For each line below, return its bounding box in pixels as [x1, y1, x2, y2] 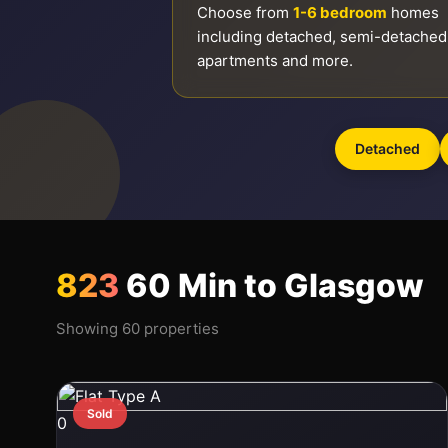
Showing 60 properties [56, 319, 219, 338]
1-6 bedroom [293, 3, 387, 22]
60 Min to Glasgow [119, 266, 424, 305]
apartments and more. [197, 51, 353, 70]
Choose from [197, 3, 293, 22]
